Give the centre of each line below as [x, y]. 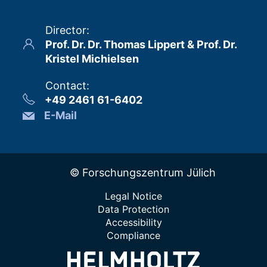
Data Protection [133, 209]
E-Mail [61, 115]
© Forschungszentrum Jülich [142, 173]
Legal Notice [133, 196]
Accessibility [133, 222]
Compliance [133, 235]
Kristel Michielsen [92, 59]
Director [66, 30]
